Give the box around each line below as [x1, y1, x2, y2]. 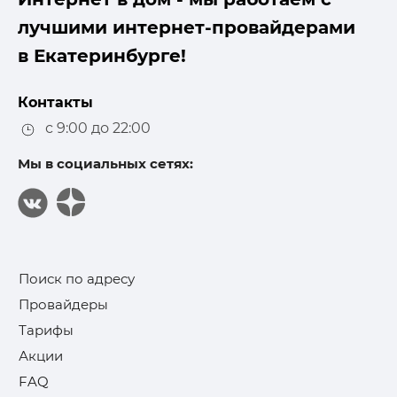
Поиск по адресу [19, 269, 135, 287]
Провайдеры [19, 295, 108, 313]
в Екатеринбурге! [18, 45, 186, 67]
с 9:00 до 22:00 [38, 120, 151, 137]
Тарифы [19, 321, 74, 339]
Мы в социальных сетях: [18, 154, 193, 172]
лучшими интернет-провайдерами [18, 17, 355, 39]
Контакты [18, 94, 93, 112]
